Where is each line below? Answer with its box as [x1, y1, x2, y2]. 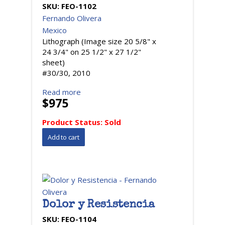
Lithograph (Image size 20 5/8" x [42, 36, 156, 46]
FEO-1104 [61, 214, 96, 224]
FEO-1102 [61, 1, 96, 11]
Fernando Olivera [42, 13, 101, 23]
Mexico [42, 25, 67, 35]
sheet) [42, 57, 65, 67]
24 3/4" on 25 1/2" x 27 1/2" [42, 47, 141, 57]
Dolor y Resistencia [42, 200, 155, 211]
